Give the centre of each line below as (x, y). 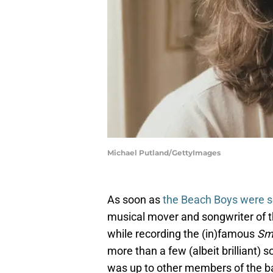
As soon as (135, 200)
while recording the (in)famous (182, 234)
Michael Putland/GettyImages (164, 153)
